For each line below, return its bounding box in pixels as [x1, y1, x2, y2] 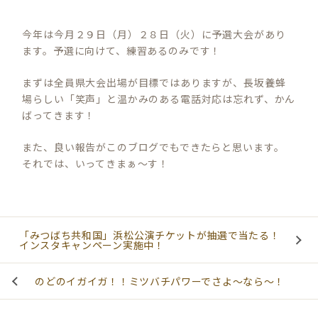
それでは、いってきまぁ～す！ [22, 156, 170, 171]
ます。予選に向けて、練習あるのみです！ [22, 43, 221, 57]
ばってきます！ [22, 107, 96, 122]
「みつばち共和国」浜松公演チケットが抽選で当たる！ [18, 227, 280, 242]
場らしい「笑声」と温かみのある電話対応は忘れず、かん [22, 91, 296, 106]
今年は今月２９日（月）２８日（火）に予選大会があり [22, 26, 286, 41]
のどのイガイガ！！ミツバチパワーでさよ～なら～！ [35, 273, 285, 288]
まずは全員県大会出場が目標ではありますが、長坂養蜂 [22, 75, 286, 89]
